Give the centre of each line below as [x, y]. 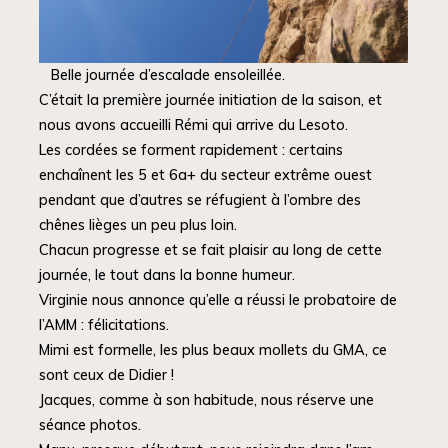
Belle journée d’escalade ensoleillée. [168, 75]
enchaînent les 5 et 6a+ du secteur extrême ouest [206, 175]
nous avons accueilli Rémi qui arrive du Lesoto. [194, 125]
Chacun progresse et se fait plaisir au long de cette [211, 250]
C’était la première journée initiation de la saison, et [211, 100]
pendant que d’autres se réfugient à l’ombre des [200, 200]
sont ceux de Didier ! [107, 375]
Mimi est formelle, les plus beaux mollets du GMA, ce [213, 350]
